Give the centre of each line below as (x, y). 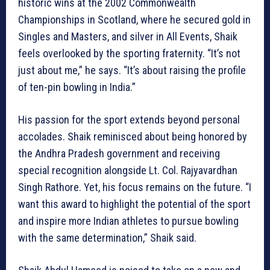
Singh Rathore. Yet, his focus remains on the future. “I (135, 187)
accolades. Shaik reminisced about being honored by (133, 137)
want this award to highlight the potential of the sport (134, 204)
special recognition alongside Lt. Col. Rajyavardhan (128, 171)
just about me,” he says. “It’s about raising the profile (132, 71)
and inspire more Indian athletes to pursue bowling (128, 221)
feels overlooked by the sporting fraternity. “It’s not (129, 54)
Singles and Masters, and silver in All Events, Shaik (128, 37)
